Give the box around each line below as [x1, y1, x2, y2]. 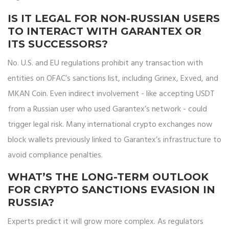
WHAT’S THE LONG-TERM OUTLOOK [8, 171, 209, 184]
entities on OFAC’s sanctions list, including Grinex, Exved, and [8, 72, 218, 86]
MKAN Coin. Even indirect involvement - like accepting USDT [8, 87, 215, 101]
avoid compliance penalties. [8, 149, 103, 163]
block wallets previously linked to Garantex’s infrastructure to [8, 133, 221, 147]
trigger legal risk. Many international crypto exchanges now [8, 118, 213, 132]
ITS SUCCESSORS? [8, 38, 108, 51]
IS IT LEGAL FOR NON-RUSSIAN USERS [8, 12, 220, 25]
